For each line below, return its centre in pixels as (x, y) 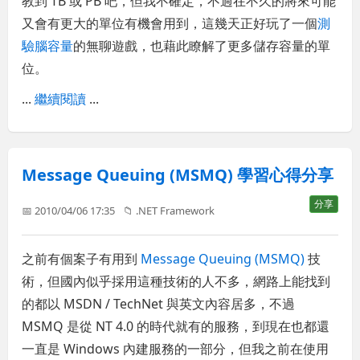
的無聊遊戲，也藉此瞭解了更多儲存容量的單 (202, 46)
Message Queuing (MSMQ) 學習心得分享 (178, 174)
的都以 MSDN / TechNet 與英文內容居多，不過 (159, 303)
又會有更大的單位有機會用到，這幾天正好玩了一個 (170, 24)
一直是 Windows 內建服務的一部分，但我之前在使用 (176, 348)
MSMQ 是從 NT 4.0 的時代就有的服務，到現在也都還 (176, 326)
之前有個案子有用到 (82, 258)
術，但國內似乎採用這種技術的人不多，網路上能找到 (176, 281)
